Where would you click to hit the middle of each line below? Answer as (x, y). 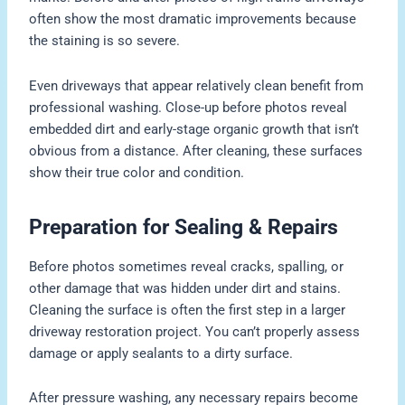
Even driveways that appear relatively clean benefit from (197, 85)
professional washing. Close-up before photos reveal (188, 107)
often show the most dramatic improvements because (193, 19)
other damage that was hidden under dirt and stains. (185, 288)
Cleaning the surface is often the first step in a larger (188, 310)
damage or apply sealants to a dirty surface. (161, 353)
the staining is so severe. (105, 41)
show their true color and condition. (137, 172)
